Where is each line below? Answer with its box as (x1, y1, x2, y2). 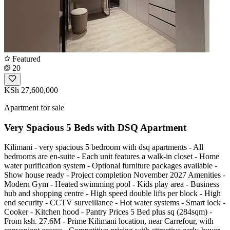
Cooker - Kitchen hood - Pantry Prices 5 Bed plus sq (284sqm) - (4, 207, 212, 217)
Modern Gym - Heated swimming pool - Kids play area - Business (4, 180, 219, 189)
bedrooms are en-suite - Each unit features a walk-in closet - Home (4, 152, 219, 161)
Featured (10, 54, 41, 63)
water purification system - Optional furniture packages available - (4, 161, 217, 170)
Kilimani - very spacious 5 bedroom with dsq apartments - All (4, 143, 203, 152)
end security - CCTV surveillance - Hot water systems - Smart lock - (4, 198, 225, 207)
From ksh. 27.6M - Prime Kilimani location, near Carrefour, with (4, 217, 214, 226)
